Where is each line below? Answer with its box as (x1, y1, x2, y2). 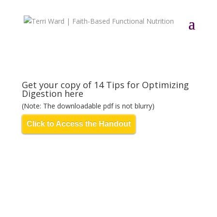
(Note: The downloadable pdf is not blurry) (21, 101, 155, 110)
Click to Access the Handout (26, 120, 131, 128)
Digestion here (21, 88, 83, 99)
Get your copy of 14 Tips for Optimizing (21, 79, 189, 91)
